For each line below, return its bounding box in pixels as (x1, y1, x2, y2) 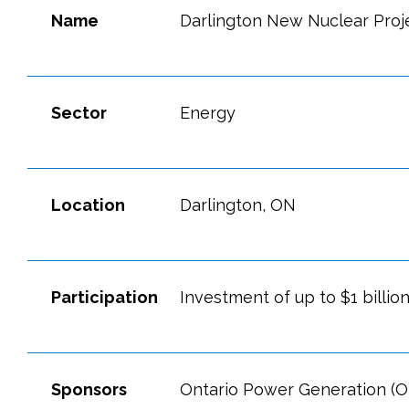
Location (51, 195, 125, 215)
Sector (51, 103, 107, 122)
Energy (180, 103, 236, 122)
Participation (51, 288, 158, 307)
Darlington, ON (180, 195, 296, 215)
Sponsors (51, 380, 127, 399)
